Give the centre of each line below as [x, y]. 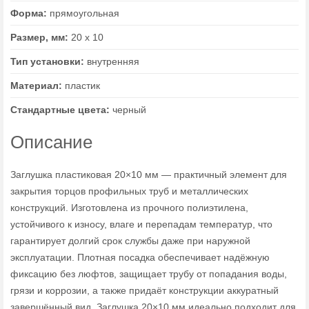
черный [129, 110]
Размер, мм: [41, 37]
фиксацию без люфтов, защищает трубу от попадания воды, [149, 274]
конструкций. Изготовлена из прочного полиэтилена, [129, 208]
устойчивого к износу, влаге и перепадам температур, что [141, 224]
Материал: [38, 86]
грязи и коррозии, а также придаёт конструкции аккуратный [144, 290]
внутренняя [113, 61]
